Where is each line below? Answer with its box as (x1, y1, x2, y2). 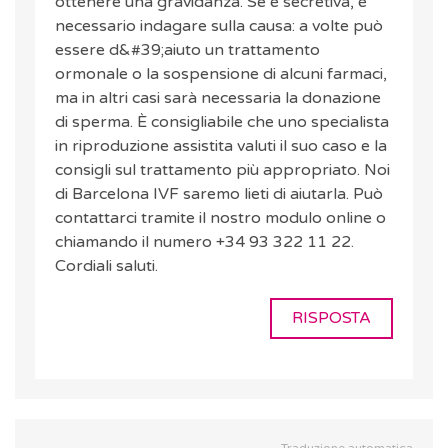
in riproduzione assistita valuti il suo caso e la (55, 136, 387, 157)
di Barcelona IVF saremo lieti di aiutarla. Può (55, 184, 383, 205)
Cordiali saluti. (55, 256, 158, 277)
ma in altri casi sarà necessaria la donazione (55, 88, 381, 109)
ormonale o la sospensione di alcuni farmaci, (55, 64, 387, 85)
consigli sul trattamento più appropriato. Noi (55, 160, 390, 181)
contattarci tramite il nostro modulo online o (55, 208, 386, 229)
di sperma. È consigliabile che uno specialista (55, 112, 389, 133)
